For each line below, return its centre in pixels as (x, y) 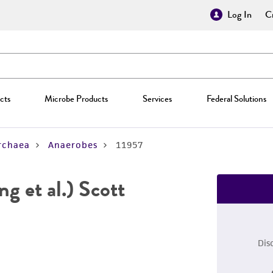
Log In (239, 15)
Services (157, 99)
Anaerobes (73, 145)
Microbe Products (76, 99)
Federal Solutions (236, 99)
